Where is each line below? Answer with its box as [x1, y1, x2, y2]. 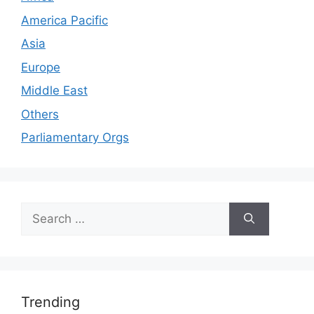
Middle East [21, 83, 88, 97]
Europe [21, 60, 60, 74]
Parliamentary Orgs [21, 130, 129, 144]
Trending [21, 294, 80, 310]
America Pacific [21, 13, 108, 27]
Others [21, 107, 59, 121]
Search [20, 203, 60, 217]
